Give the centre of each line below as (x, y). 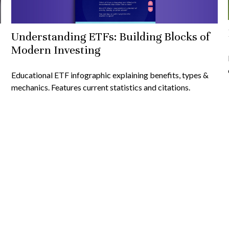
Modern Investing (56, 50)
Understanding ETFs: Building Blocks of (111, 36)
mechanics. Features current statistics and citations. (101, 87)
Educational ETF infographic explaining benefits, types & (110, 75)
